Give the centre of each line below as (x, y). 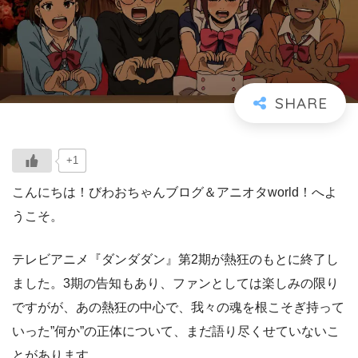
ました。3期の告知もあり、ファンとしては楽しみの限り (175, 283)
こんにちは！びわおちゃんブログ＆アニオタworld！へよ (175, 192)
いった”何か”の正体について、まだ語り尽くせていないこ (176, 331)
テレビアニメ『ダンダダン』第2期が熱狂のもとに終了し (175, 259)
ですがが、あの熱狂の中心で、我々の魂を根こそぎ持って (178, 307)
